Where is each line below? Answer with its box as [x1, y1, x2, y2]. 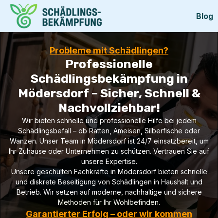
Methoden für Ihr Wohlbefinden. [58, 198, 160, 206]
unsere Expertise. [81, 157, 137, 165]
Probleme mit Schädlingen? [50, 45, 168, 55]
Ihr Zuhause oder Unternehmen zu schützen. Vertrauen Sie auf [9, 147, 209, 155]
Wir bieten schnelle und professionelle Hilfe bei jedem [21, 116, 197, 125]
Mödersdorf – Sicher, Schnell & [18, 86, 200, 100]
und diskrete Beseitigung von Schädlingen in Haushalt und [16, 178, 202, 186]
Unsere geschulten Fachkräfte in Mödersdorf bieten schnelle [11, 167, 207, 176]
